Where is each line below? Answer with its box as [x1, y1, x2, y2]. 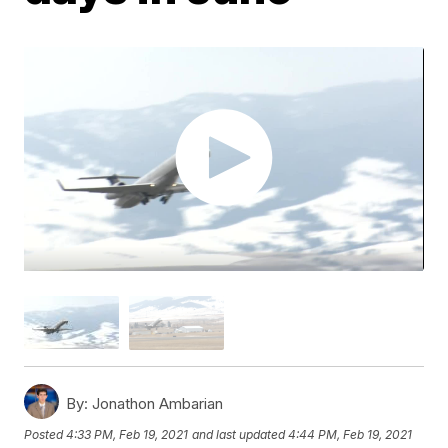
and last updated [192, 427, 286, 443]
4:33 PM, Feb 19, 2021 [66, 427, 189, 443]
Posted [24, 427, 67, 443]
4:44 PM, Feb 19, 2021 [288, 427, 413, 443]
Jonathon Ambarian [88, 393, 224, 413]
